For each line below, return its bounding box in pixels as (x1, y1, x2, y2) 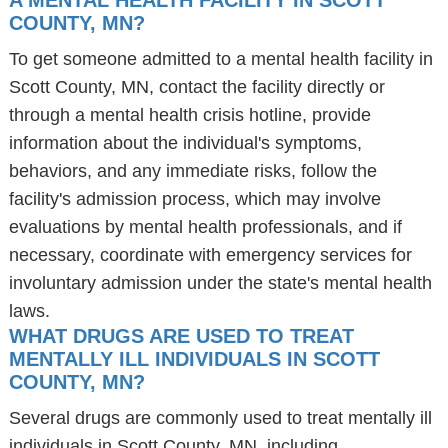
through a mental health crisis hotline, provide (8, 105, 371, 125)
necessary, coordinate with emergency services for (8, 245, 412, 265)
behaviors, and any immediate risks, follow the (8, 161, 377, 181)
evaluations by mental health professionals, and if (8, 217, 402, 237)
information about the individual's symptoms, (8, 133, 362, 153)
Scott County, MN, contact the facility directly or (8, 77, 385, 97)
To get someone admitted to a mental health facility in (8, 49, 433, 69)
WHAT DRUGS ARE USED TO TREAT (8, 325, 354, 347)
